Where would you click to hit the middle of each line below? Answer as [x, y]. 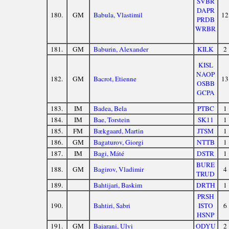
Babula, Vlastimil [118, 15]
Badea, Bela [110, 109]
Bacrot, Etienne [115, 79]
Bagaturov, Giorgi [119, 142]
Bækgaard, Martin [119, 131]
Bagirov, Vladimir [119, 169]
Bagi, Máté [109, 154]
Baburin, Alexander [121, 49]
